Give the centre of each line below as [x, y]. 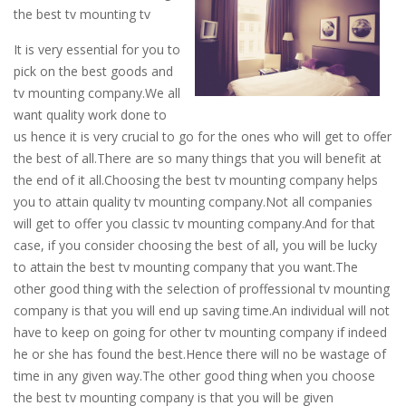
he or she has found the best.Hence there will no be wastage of [200, 354]
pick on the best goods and [93, 71]
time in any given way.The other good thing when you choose [194, 376]
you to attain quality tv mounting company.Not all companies [193, 202]
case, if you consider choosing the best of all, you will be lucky [195, 245]
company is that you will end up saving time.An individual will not [202, 310]
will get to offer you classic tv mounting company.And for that [194, 223]
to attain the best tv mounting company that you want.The [186, 267]
